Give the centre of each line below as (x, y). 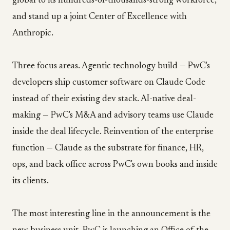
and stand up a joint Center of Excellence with (100, 17)
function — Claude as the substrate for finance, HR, (108, 148)
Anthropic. (33, 33)
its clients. (31, 181)
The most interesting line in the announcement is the (111, 214)
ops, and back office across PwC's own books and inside (115, 165)
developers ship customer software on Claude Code (109, 83)
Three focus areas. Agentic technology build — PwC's (111, 66)
